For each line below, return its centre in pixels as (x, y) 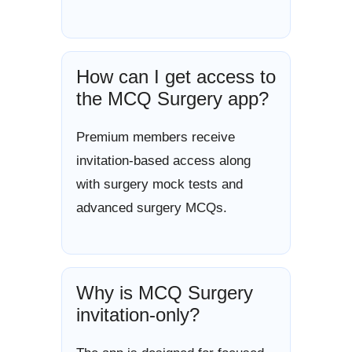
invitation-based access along (163, 160)
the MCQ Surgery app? (172, 98)
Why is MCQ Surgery (165, 293)
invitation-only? (138, 315)
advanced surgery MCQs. (152, 207)
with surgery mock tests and (159, 184)
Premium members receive (156, 137)
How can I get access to (176, 76)
